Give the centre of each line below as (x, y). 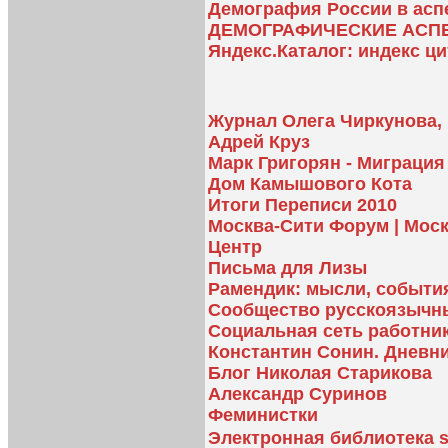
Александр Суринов (297, 394)
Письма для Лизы (287, 268)
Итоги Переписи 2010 (302, 205)
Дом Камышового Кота (310, 184)
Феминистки (263, 415)
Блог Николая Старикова (320, 373)
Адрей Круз (259, 142)
